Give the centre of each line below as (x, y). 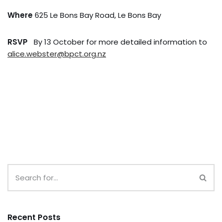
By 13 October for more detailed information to (117, 42)
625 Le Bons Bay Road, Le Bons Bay (97, 15)
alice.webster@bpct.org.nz (57, 54)
